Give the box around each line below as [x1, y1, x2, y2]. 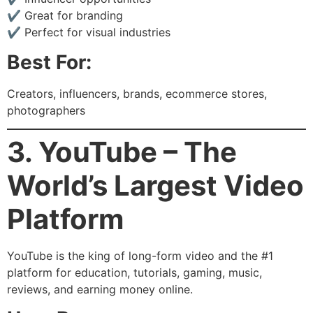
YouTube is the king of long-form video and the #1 [7, 249, 273, 263]
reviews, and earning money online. [7, 282, 193, 297]
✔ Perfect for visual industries [7, 25, 170, 40]
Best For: [7, 50, 92, 74]
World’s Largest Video [7, 168, 304, 203]
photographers [7, 103, 85, 117]
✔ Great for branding [7, 8, 123, 23]
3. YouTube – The [7, 135, 237, 170]
